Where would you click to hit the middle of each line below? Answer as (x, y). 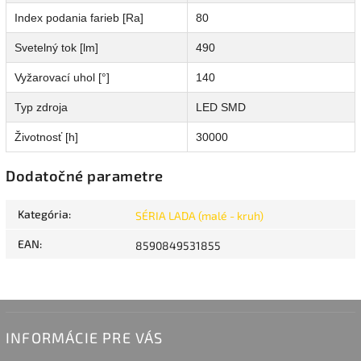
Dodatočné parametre (85, 176)
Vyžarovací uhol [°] (62, 78)
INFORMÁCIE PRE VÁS (85, 338)
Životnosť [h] (46, 137)
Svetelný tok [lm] (56, 48)
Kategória (43, 214)
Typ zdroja (41, 108)
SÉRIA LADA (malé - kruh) (199, 216)
